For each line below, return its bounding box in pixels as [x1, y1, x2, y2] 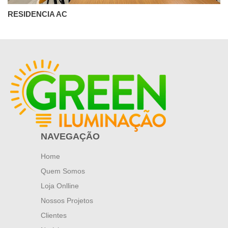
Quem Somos [41, 166, 85, 175]
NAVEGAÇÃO [41, 131, 100, 141]
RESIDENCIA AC [8, 10, 67, 19]
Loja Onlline [41, 181, 79, 190]
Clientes [41, 211, 67, 219]
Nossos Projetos [41, 196, 93, 205]
